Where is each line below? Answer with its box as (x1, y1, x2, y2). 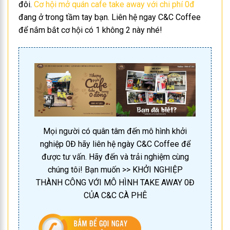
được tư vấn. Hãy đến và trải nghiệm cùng (41, 152, 189, 162)
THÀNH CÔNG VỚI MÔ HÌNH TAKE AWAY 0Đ (35, 178, 195, 188)
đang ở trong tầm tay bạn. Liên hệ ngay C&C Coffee (18, 12, 201, 22)
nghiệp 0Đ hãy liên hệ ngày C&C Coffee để (40, 139, 190, 149)
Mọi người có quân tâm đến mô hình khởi (43, 126, 187, 137)
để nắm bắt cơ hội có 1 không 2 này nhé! (18, 25, 162, 35)
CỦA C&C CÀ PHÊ (83, 190, 147, 201)
